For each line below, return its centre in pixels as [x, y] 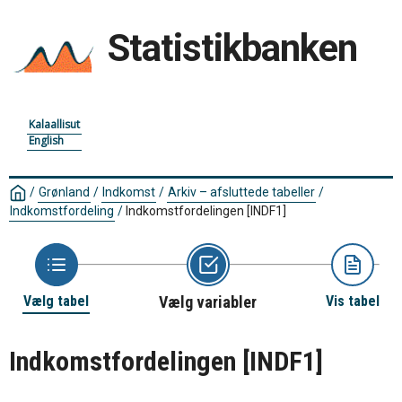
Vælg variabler [208, 302]
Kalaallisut [54, 124]
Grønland [64, 192]
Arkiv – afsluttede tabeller [241, 192]
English [46, 140]
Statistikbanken [232, 48]
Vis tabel [353, 301]
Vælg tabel [56, 301]
